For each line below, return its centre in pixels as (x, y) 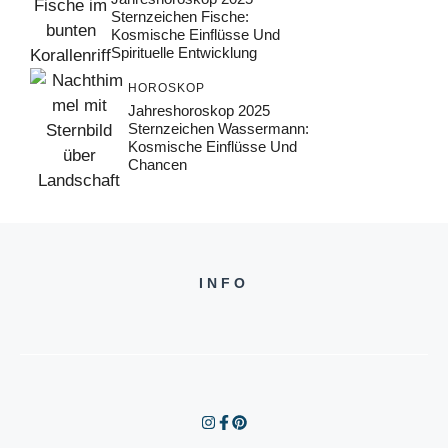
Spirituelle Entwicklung (184, 52)
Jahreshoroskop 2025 (199, 111)
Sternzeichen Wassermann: (218, 129)
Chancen (157, 165)
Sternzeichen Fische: (180, 16)
